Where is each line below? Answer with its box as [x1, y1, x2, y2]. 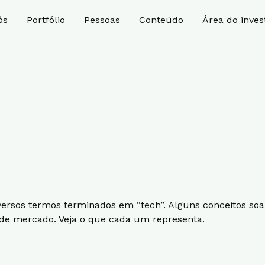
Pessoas [84, 14, 121, 26]
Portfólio [27, 14, 66, 26]
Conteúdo [139, 14, 184, 26]
